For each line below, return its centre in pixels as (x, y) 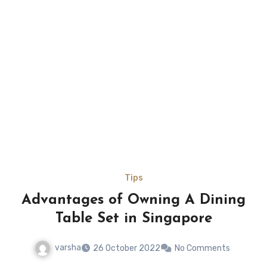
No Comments (202, 248)
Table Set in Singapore (133, 219)
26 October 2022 (127, 248)
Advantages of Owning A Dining (133, 201)
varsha (68, 248)
